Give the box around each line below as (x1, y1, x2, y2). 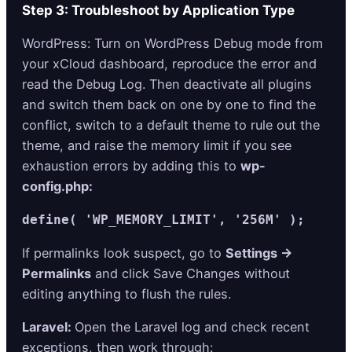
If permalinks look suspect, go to (22, 245, 225, 262)
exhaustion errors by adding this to (22, 157, 240, 174)
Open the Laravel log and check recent (75, 319, 310, 335)
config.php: (22, 178, 93, 194)
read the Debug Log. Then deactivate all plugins (22, 75, 312, 92)
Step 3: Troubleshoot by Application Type (22, 2, 295, 18)
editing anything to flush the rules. (22, 286, 231, 302)
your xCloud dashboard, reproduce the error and (22, 55, 317, 71)
